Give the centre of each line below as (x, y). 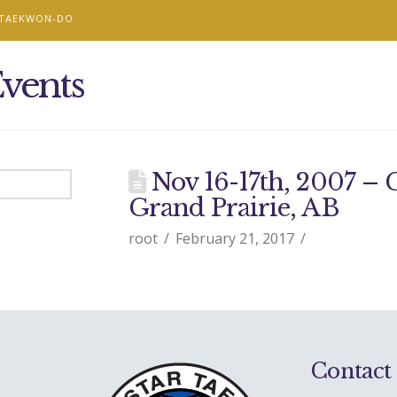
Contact (351, 371)
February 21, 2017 (235, 238)
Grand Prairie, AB (233, 208)
